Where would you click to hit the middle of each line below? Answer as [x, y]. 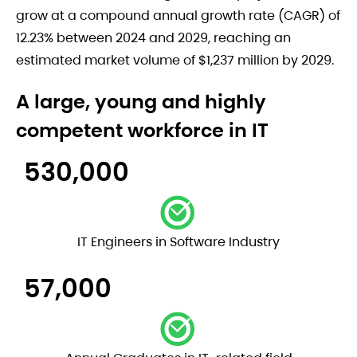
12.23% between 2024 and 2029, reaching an [153, 38]
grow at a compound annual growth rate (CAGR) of [178, 16]
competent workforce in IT [142, 130]
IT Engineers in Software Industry [178, 242]
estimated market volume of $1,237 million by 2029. [175, 60]
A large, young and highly [141, 102]
